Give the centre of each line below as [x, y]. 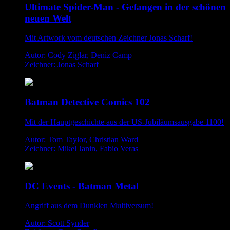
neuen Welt [48, 18]
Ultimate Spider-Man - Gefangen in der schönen [125, 7]
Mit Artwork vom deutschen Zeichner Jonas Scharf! [109, 38]
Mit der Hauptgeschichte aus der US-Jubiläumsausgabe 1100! [124, 122]
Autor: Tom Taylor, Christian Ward [81, 139]
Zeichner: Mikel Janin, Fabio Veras [81, 148]
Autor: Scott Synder [57, 223]
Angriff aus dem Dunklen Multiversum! [89, 206]
